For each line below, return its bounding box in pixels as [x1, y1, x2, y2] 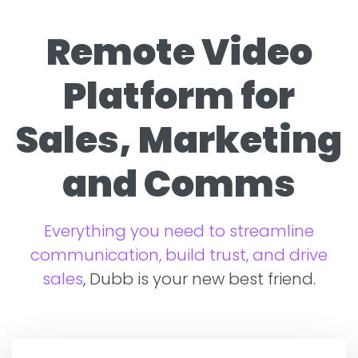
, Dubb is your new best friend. [83, 267, 316, 290]
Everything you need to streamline [44, 219, 314, 242]
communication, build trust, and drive [30, 243, 328, 266]
